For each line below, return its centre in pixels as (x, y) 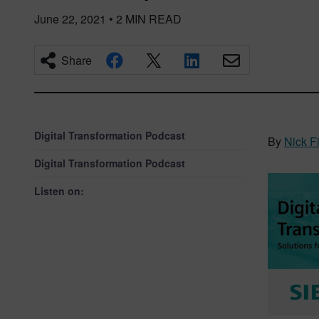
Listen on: (59, 191)
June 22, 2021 (70, 19)
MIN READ (153, 19)
